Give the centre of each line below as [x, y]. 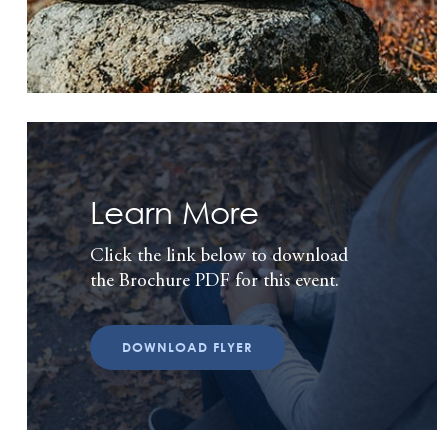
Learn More [174, 211]
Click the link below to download [219, 256]
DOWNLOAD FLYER [187, 346]
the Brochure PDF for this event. [214, 281]
